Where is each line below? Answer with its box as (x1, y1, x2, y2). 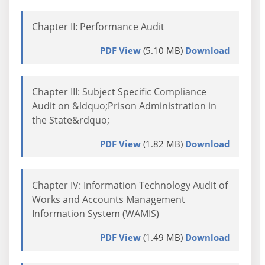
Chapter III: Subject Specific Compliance (32, 85, 206, 98)
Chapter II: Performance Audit (32, 20, 164, 33)
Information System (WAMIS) (32, 207, 159, 220)
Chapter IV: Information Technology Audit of (32, 179, 228, 192)
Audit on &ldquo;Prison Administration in (32, 99, 216, 112)
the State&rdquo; (32, 114, 109, 127)
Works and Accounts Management (32, 193, 185, 206)
